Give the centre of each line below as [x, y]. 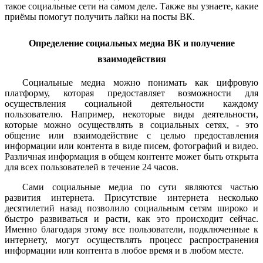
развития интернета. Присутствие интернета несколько [131, 197]
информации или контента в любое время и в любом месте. [124, 250]
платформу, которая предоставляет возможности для [131, 93]
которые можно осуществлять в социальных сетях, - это [131, 124]
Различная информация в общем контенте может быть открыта [131, 156]
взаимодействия [131, 59]
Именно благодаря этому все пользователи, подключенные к [131, 229]
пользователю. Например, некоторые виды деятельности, [131, 114]
